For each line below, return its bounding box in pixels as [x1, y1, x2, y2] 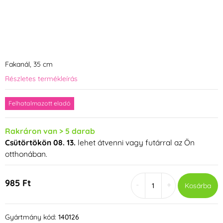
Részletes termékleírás [5, 74, 78, 83]
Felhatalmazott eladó [8, 99, 71, 107]
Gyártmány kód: [5, 212, 56, 222]
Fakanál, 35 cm [5, 60, 53, 69]
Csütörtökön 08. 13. [5, 137, 76, 147]
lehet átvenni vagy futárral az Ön [76, 137, 195, 147]
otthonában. [5, 148, 47, 159]
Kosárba [184, 181, 211, 190]
